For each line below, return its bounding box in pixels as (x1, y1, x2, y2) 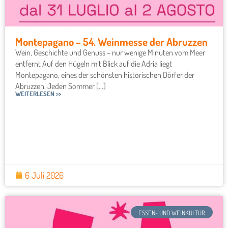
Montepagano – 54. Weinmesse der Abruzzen (15, 35, 208, 48)
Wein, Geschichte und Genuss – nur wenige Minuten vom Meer (15, 47, 205, 58)
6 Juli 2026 (25, 169, 64, 181)
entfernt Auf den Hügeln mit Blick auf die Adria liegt (15, 58, 172, 69)
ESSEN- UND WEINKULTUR (138, 208, 205, 217)
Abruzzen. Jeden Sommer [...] (15, 80, 106, 91)
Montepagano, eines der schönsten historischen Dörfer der (15, 69, 194, 80)
